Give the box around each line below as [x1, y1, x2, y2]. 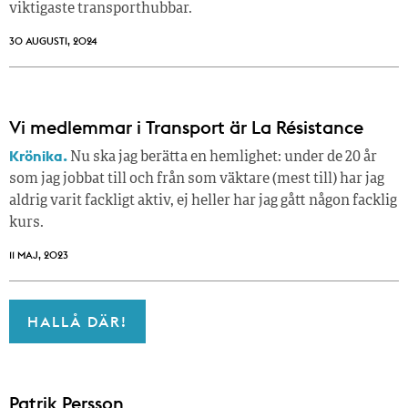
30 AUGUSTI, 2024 [9, 34, 97, 47]
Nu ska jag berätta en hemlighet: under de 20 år [67, 149, 377, 165]
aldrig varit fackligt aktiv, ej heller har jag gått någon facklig [9, 193, 397, 209]
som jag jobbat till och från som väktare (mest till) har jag [9, 171, 384, 187]
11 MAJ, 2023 [9, 248, 68, 261]
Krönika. [9, 146, 67, 165]
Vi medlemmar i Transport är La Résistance [9, 115, 363, 138]
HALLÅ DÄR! [27, 311, 127, 331]
